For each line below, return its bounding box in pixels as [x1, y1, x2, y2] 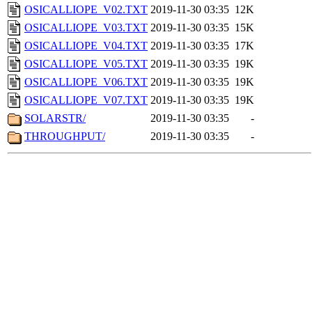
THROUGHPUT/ [24, 130, 105, 143]
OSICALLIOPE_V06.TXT [24, 76, 148, 88]
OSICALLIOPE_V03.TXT [24, 22, 148, 34]
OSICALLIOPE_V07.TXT [24, 94, 148, 107]
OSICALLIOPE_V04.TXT [24, 40, 148, 52]
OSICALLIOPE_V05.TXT [24, 58, 148, 70]
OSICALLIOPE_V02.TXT [24, 3, 148, 16]
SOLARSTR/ [24, 112, 86, 125]
